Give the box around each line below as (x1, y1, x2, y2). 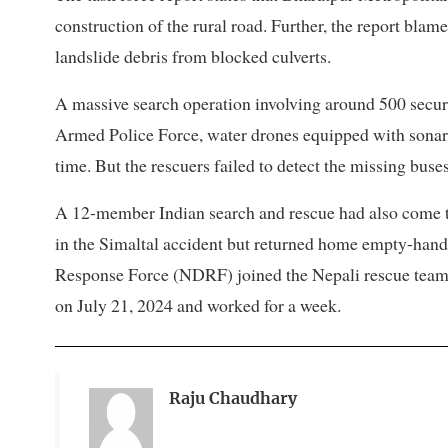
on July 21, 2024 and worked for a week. (55, 293, 341, 318)
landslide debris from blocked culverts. (55, 44, 331, 69)
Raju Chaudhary (168, 391, 297, 408)
